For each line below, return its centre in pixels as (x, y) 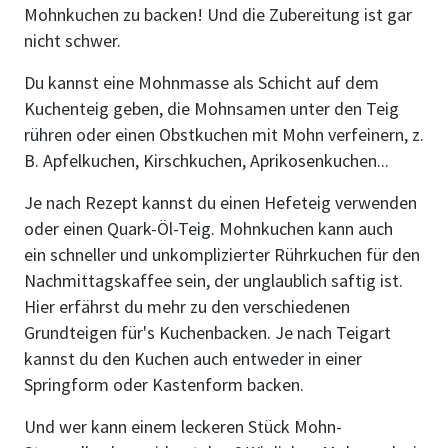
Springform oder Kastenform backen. (164, 384)
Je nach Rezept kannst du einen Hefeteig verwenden (220, 202)
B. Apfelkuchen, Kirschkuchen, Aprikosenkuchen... (206, 160)
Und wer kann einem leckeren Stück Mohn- (183, 426)
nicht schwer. (72, 40)
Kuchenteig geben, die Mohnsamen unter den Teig (211, 108)
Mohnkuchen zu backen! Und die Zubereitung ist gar (218, 14)
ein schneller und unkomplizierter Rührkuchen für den (222, 254)
